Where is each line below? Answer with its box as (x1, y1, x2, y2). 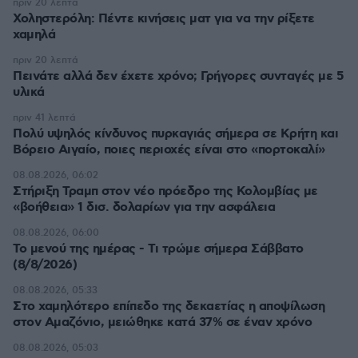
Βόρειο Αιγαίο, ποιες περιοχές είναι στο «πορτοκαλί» (13, 141, 325, 158)
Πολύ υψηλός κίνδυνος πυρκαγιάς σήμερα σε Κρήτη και (13, 125, 338, 142)
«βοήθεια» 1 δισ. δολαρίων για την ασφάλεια (13, 199, 275, 216)
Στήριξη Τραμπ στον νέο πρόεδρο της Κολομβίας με (13, 183, 318, 200)
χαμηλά (13, 26, 55, 43)
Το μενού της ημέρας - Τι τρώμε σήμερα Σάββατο (13, 241, 304, 257)
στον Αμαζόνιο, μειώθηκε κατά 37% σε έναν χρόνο (13, 314, 312, 331)
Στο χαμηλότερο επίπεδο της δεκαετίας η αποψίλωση (13, 298, 324, 315)
